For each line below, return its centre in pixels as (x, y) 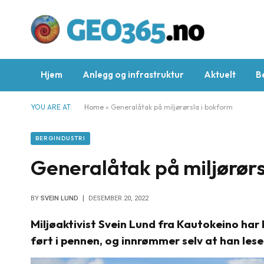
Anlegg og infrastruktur (133, 75)
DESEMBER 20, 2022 (118, 198)
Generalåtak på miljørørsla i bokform (172, 107)
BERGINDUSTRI (60, 138)
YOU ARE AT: (51, 107)
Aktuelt (220, 75)
